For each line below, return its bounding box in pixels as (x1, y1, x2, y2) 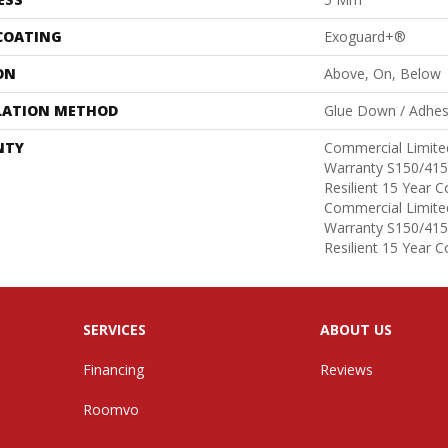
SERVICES (82, 320, 146, 340)
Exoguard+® (324, 27, 406, 47)
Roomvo (82, 400, 139, 420)
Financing (82, 360, 144, 380)
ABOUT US (320, 320, 393, 340)
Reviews (320, 360, 374, 380)
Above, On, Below (324, 64, 441, 84)
